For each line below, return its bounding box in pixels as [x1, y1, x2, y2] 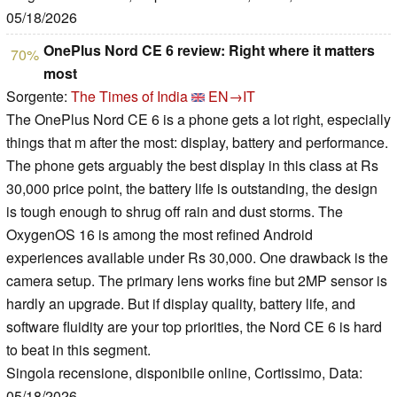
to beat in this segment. [6, 339, 151, 361]
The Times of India [71, 86, 188, 107]
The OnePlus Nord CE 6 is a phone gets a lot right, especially [6, 109, 391, 130]
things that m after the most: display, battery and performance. [6, 132, 388, 153]
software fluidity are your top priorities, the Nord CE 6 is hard [6, 316, 382, 338]
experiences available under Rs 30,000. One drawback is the [6, 247, 388, 269]
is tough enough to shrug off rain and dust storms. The [6, 201, 343, 222]
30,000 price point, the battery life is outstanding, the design [6, 178, 378, 199]
